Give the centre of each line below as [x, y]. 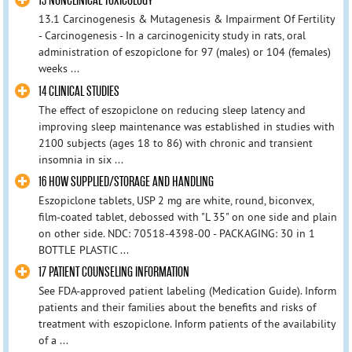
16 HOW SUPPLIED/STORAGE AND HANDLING [126, 181]
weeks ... [59, 69]
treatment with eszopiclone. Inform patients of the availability [187, 323]
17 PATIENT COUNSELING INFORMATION [114, 272]
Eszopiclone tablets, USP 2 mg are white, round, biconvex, [176, 200]
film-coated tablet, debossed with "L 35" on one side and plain [187, 216]
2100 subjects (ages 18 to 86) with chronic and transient [175, 143]
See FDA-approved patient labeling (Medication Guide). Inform [187, 290]
